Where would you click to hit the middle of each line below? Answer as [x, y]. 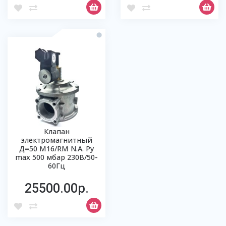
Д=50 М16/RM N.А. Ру [56, 149]
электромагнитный [56, 140]
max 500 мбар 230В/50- [56, 157]
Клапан [56, 131]
